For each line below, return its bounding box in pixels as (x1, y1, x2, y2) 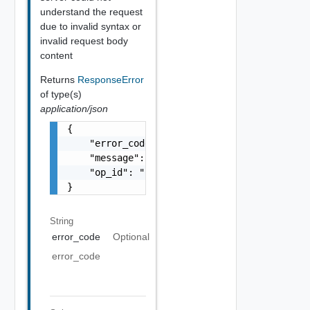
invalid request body (39, 35, 128, 46)
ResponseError (77, 73, 144, 85)
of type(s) (39, 88, 82, 100)
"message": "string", (66, 152, 200, 163)
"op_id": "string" (66, 166, 183, 178)
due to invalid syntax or (39, 20, 141, 32)
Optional (112, 231, 149, 242)
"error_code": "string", (66, 137, 217, 149)
